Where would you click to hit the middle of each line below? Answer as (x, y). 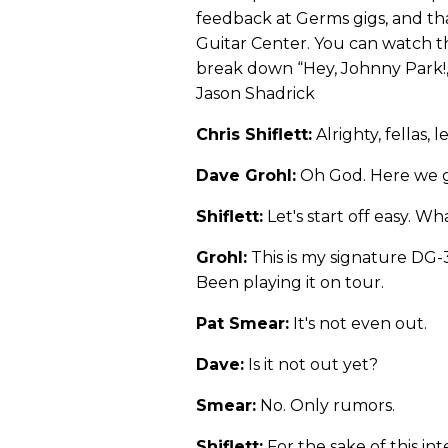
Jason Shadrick (255, 94)
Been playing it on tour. (290, 283)
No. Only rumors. (325, 406)
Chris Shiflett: (254, 135)
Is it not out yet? (311, 365)
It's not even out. (358, 324)
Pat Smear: (242, 324)
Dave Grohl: (246, 176)
